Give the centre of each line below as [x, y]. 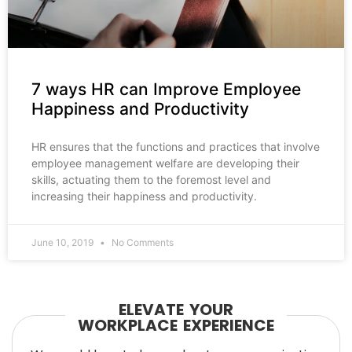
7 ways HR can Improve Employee [166, 90]
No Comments [141, 243]
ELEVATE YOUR [176, 310]
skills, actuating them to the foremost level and [151, 180]
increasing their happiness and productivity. [144, 196]
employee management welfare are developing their [165, 163]
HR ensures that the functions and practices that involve [176, 147]
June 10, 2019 [64, 243]
